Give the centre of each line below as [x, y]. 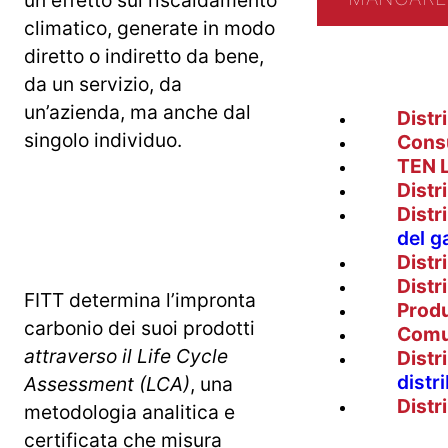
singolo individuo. [103, 139]
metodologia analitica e [129, 411]
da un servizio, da [103, 83]
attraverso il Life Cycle [126, 355]
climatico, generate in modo [149, 27]
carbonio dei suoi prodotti [139, 327]
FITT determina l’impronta [140, 299]
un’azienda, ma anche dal [137, 111]
